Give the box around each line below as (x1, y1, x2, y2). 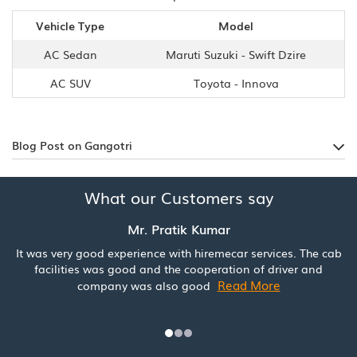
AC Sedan (43, 45, 97, 62)
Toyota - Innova (193, 74, 279, 91)
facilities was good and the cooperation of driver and (34, 260, 323, 277)
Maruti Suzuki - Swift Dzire (166, 45, 306, 62)
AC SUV (49, 74, 91, 91)
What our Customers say (84, 184, 273, 209)
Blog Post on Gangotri (12, 136, 132, 153)
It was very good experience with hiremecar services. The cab (15, 244, 342, 261)
